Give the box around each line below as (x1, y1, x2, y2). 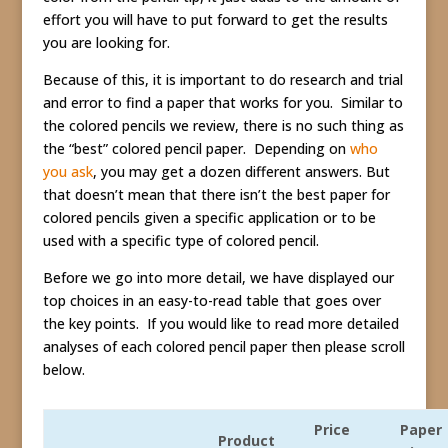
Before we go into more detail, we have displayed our (42, 268, 394, 287)
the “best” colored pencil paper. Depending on (42, 139, 350, 158)
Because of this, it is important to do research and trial (42, 70, 403, 89)
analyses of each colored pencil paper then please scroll (42, 337, 405, 356)
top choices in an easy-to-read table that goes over (42, 291, 381, 310)
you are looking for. (42, 33, 170, 52)
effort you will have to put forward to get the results (42, 10, 388, 29)
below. (42, 360, 85, 379)
